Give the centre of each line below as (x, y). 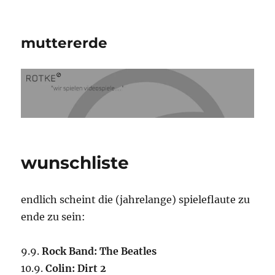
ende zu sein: (53, 216)
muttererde (64, 43)
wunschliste (75, 162)
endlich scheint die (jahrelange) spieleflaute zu (136, 199)
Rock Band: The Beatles (99, 251)
